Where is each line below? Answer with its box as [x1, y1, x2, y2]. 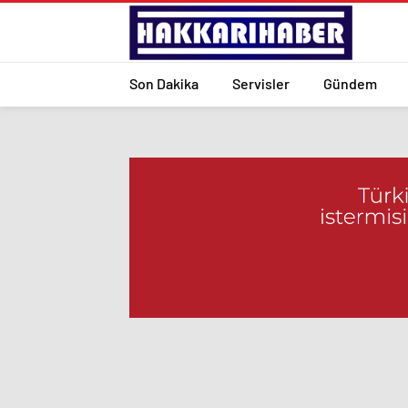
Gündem [323, 74, 377, 92]
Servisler [232, 74, 290, 92]
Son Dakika [129, 74, 199, 92]
